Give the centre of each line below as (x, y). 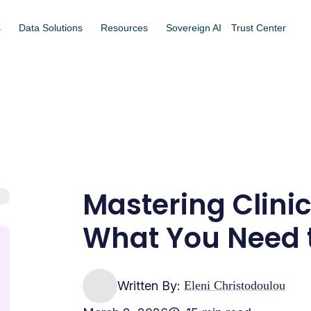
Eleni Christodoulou (235, 286)
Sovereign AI (193, 28)
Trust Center (258, 28)
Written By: (151, 286)
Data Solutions (50, 28)
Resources (124, 28)
